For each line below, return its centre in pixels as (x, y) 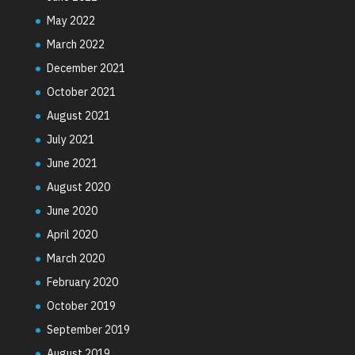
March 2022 (75, 44)
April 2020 (72, 234)
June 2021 (72, 163)
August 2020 (78, 187)
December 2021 (86, 68)
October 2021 (81, 92)
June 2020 (72, 210)
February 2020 (82, 282)
